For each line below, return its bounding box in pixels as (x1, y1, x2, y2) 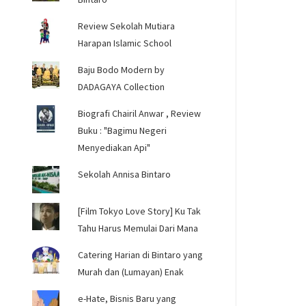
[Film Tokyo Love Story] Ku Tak (78, 205, 201, 217)
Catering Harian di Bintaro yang (78, 249, 204, 261)
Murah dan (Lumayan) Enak (78, 266, 184, 278)
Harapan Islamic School (78, 37, 172, 49)
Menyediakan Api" (78, 141, 151, 154)
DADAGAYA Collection (78, 81, 165, 93)
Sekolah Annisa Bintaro (78, 168, 171, 180)
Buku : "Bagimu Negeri (78, 124, 167, 137)
